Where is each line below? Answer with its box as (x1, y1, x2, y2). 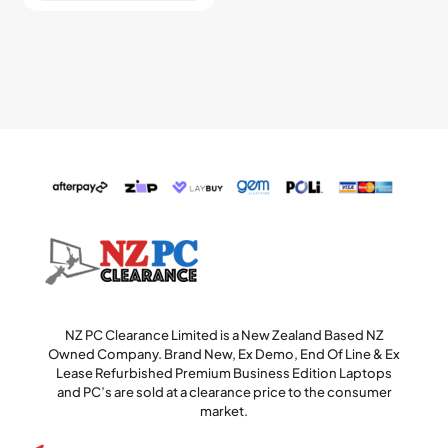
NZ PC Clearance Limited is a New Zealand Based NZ (64, 326, 384, 343)
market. (200, 402, 248, 419)
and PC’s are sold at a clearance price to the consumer (56, 383, 392, 400)
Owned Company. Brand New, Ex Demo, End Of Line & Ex (48, 345, 400, 362)
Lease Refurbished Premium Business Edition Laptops (56, 364, 392, 381)
